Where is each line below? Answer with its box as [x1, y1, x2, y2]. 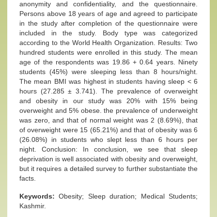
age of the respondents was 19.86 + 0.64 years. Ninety [19, 58, 198, 66]
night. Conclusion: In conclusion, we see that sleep [19, 145, 198, 153]
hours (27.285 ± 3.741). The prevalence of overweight [19, 87, 198, 95]
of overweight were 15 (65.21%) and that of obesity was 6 [19, 126, 198, 134]
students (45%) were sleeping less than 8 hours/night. [19, 68, 198, 76]
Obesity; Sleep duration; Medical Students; [59, 192, 198, 200]
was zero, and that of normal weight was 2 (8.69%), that [19, 116, 198, 124]
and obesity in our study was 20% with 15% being [19, 97, 198, 105]
